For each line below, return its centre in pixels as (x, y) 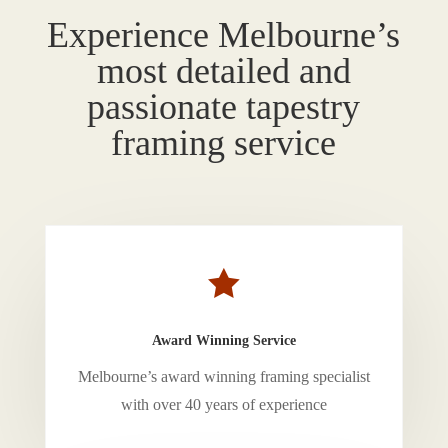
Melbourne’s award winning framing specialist (223, 376)
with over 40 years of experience (223, 404)
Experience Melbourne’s (224, 35)
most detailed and (223, 71)
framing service (224, 143)
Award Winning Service (223, 340)
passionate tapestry (224, 107)
